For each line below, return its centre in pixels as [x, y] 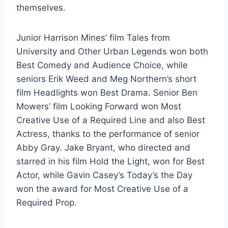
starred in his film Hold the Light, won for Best [110, 162]
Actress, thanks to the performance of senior [108, 134]
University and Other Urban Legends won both [112, 52]
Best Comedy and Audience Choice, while [102, 65]
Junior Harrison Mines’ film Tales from [93, 38]
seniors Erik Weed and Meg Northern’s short [106, 79]
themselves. [41, 8]
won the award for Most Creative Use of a [102, 189]
